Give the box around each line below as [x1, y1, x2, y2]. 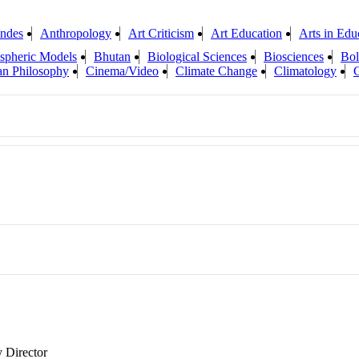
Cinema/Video [86, 64, 159, 79]
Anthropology [40, 26, 111, 41]
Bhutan [94, 50, 131, 64]
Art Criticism [128, 26, 194, 41]
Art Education [211, 26, 282, 41]
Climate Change [175, 64, 257, 79]
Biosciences [264, 50, 324, 64]
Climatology [274, 64, 337, 79]
